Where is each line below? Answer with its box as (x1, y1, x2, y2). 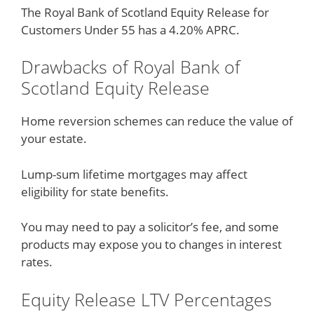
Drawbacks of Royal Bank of (21, 55, 240, 78)
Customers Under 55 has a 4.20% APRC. (21, 21, 240, 38)
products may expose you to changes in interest (21, 236, 282, 252)
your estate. (21, 130, 87, 146)
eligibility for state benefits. (21, 183, 169, 200)
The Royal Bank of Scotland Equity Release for (21, 4, 269, 20)
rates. (21, 254, 53, 270)
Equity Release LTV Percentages (21, 287, 272, 311)
